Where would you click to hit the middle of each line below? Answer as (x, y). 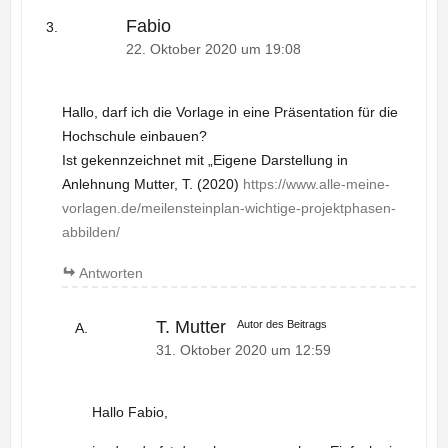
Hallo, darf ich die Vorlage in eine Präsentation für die (229, 111)
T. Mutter (190, 326)
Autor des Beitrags (282, 324)
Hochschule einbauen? (134, 135)
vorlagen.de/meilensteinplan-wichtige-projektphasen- (228, 207)
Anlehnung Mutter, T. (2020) (152, 183)
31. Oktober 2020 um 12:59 (243, 350)
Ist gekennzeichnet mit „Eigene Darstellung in (204, 159)
